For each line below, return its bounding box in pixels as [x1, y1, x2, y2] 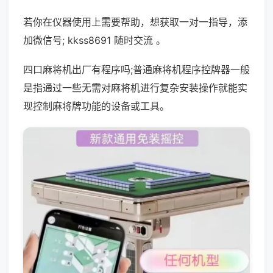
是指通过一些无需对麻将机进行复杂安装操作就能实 [23, 82, 247, 94]
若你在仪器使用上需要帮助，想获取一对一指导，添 [23, 16, 247, 28]
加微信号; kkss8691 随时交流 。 [23, 34, 166, 46]
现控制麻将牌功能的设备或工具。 [23, 100, 169, 112]
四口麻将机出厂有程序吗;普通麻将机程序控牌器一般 [23, 63, 250, 76]
